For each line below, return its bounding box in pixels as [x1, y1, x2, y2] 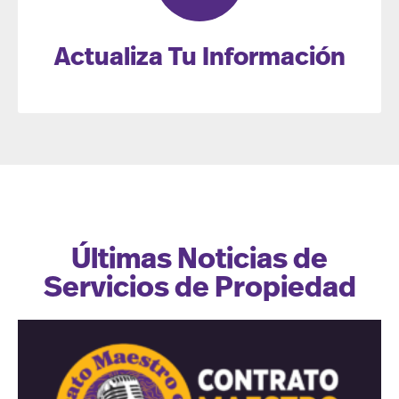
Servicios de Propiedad [43, 273, 356, 303]
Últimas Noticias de [71, 245, 328, 274]
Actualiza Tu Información [53, 45, 346, 71]
